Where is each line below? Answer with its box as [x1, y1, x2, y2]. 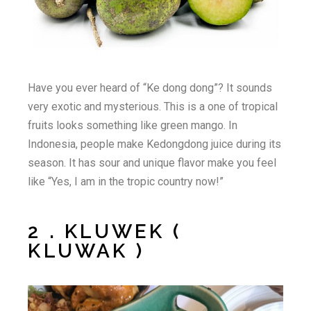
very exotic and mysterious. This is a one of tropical [28, 99, 278, 113]
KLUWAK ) [28, 239, 144, 262]
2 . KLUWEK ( [28, 219, 181, 243]
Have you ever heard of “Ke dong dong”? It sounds [28, 81, 273, 94]
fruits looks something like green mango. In [28, 118, 238, 132]
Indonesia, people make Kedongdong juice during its [28, 137, 282, 151]
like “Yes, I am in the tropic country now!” [28, 174, 224, 188]
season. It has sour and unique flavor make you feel [28, 155, 277, 169]
